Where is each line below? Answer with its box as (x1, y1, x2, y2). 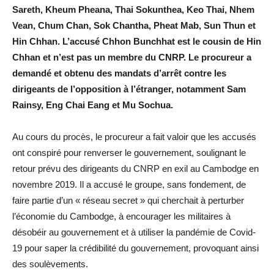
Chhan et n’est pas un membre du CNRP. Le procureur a (12, 51, 251, 62)
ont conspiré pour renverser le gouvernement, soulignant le (12, 147, 246, 158)
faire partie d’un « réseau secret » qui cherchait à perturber (12, 194, 244, 206)
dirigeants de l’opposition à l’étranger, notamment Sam (12, 83, 246, 94)
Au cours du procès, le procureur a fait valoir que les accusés (12, 131, 256, 142)
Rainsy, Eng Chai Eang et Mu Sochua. (12, 99, 173, 110)
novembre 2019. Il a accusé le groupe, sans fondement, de (12, 179, 246, 190)
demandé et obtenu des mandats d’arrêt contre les (12, 67, 226, 78)
